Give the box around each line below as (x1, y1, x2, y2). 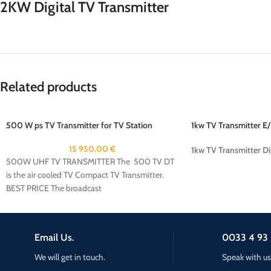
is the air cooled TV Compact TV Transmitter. (6, 169, 164, 180)
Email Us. (34, 232, 74, 243)
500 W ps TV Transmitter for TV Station (6, 120, 152, 131)
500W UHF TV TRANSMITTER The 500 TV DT (6, 156, 176, 167)
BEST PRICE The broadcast (6, 183, 102, 194)
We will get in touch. (34, 252, 106, 263)
